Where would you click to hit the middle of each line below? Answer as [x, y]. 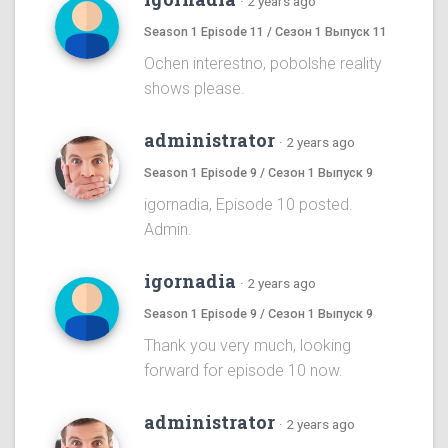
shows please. [194, 89]
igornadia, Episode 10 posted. [248, 205]
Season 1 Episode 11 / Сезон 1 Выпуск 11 [265, 32]
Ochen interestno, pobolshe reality [263, 64]
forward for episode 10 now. [243, 371]
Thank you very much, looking [247, 346]
